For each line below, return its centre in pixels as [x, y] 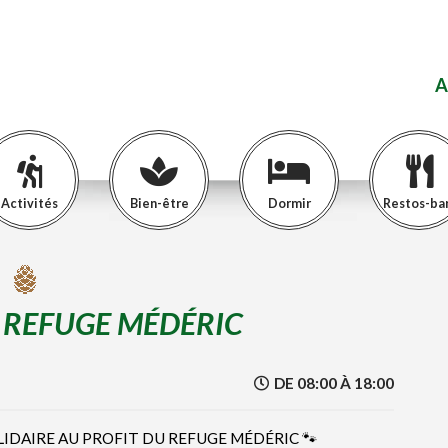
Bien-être [159, 203]
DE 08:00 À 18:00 [332, 383]
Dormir [289, 203]
